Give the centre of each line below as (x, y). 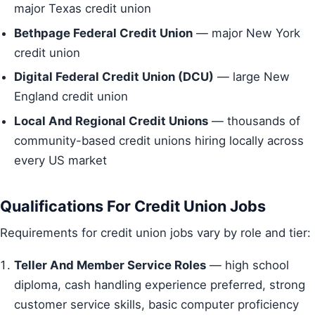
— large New (252, 77)
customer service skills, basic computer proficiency (156, 305)
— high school (247, 265)
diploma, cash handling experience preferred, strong (160, 285)
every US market (60, 161)
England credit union (71, 97)
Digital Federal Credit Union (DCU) (114, 77)
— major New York (246, 33)
